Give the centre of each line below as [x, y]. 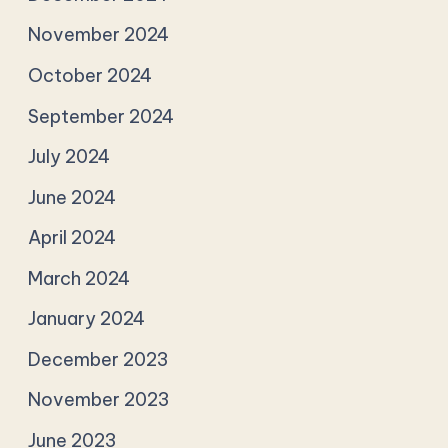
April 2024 [72, 238]
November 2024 [99, 35]
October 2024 [90, 75]
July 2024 [69, 157]
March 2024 [79, 278]
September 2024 [101, 116]
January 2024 [87, 319]
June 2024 [72, 197]
